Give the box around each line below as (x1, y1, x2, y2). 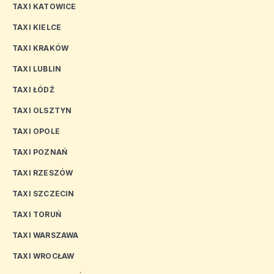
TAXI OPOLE (12, 127, 60, 136)
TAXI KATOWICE (12, 2, 76, 12)
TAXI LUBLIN (12, 64, 62, 74)
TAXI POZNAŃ (12, 147, 68, 157)
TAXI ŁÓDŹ (12, 85, 54, 95)
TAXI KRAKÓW (12, 43, 69, 53)
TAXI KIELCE (12, 23, 62, 32)
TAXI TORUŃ (12, 210, 61, 220)
